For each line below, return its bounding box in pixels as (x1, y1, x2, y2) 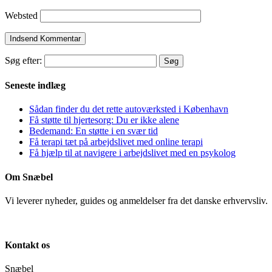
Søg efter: (5, 55, 42, 66)
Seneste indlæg (5, 80, 66, 91)
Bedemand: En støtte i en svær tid (29, 126, 158, 137)
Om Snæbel (5, 171, 53, 182)
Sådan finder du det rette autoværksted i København (29, 104, 228, 115)
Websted (5, 10, 38, 21)
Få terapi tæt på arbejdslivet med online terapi (29, 137, 203, 148)
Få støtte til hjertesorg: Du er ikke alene (29, 115, 179, 126)
